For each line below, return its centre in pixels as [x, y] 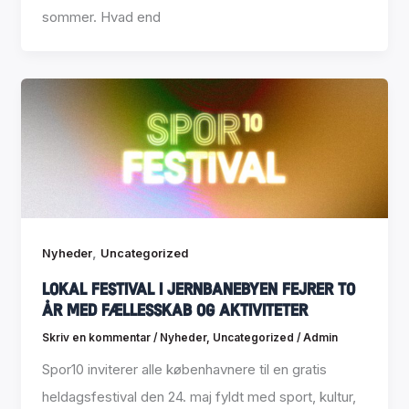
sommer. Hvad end [101, 16]
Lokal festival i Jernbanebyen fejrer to [198, 288]
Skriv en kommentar [96, 337]
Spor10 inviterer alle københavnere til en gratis [184, 370]
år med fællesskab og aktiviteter [174, 309]
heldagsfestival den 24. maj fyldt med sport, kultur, [199, 397]
